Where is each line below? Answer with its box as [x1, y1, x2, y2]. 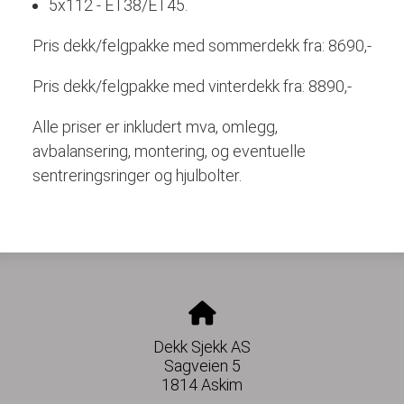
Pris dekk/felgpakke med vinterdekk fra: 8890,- [32, 76, 352, 96]
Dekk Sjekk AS [153, 337, 251, 357]
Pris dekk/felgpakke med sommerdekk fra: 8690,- [32, 35, 372, 55]
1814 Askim [161, 375, 243, 395]
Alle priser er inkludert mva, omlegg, [32, 116, 278, 136]
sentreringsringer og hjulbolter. [32, 165, 242, 185]
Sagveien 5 [163, 356, 241, 376]
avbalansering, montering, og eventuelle [32, 141, 306, 161]
